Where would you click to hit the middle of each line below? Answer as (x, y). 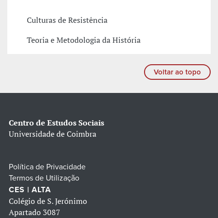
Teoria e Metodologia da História (84, 40)
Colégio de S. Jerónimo (48, 201)
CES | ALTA (30, 190)
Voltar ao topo (177, 72)
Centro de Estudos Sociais (56, 123)
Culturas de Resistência (67, 20)
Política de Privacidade (47, 167)
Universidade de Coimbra (53, 134)
